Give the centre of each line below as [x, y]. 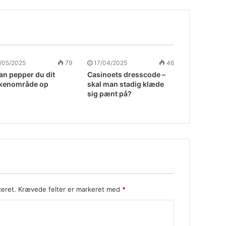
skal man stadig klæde [126, 84]
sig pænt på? [110, 94]
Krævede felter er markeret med [70, 189]
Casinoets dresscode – [127, 75]
